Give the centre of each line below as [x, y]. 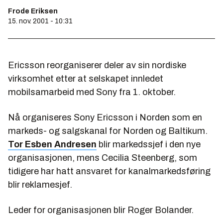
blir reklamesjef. [40, 185]
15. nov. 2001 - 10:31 [40, 21]
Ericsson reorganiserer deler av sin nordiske [97, 65]
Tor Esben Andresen [52, 144]
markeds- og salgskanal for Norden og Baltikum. [108, 131]
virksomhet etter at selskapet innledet [86, 79]
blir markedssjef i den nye [149, 144]
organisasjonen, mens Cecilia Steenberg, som [103, 158]
